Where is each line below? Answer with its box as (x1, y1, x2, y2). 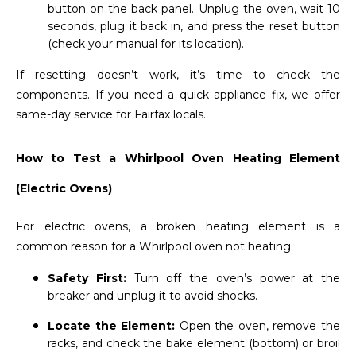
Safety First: (48, 271, 126, 286)
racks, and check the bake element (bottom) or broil (48, 336, 340, 351)
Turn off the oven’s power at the (126, 271, 340, 286)
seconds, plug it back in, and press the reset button (48, 19, 340, 34)
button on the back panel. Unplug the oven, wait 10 (48, 2, 340, 17)
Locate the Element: (48, 319, 180, 334)
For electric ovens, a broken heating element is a (16, 219, 340, 234)
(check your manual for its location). (48, 37, 244, 52)
